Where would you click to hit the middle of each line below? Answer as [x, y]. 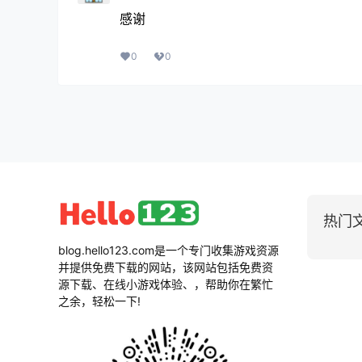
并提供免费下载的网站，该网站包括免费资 [166, 267]
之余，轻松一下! [99, 301]
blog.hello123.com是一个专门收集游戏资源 [168, 250]
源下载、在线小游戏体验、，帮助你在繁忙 [166, 284]
